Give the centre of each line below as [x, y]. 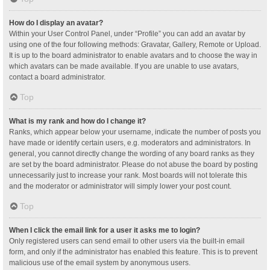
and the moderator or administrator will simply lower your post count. [120, 186]
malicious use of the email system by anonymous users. [100, 262]
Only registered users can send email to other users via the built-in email [127, 241]
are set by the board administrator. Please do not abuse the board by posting [133, 164]
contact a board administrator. [57, 77]
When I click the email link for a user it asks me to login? [105, 230]
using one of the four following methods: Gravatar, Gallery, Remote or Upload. [135, 44]
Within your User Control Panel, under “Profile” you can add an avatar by [127, 33]
